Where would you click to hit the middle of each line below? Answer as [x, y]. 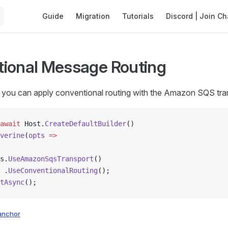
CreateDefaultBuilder [85, 124]
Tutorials [138, 16]
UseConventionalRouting [53, 170]
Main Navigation [66, 6]
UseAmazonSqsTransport [51, 159]
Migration [93, 16]
